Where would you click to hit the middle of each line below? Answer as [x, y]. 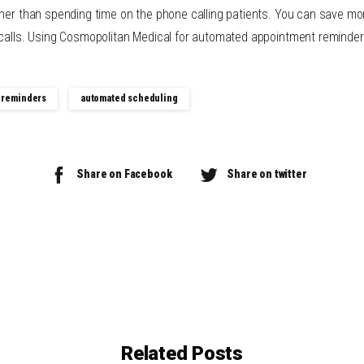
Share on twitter [267, 173]
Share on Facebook [124, 173]
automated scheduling [129, 98]
